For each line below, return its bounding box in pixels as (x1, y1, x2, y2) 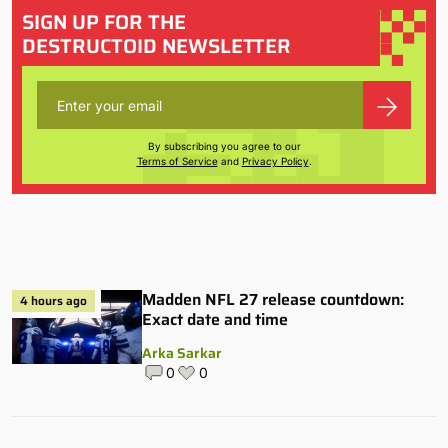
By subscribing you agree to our (147, 140, 301, 153)
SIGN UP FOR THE (22, 6, 186, 39)
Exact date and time (142, 307, 288, 333)
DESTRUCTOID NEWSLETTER (22, 30, 291, 63)
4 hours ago (20, 291, 87, 311)
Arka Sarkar (142, 342, 222, 365)
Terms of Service (136, 155, 218, 168)
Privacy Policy (241, 155, 309, 168)
